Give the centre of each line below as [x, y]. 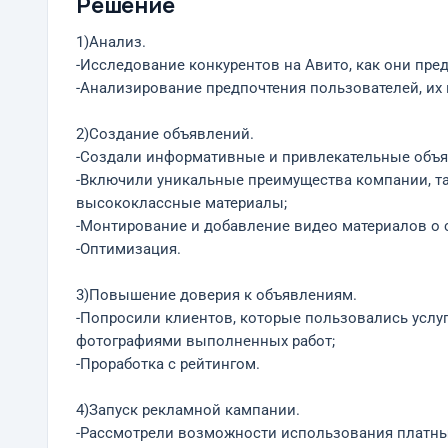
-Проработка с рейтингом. [168, 364]
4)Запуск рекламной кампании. [188, 410]
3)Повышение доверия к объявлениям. [216, 295]
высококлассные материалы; [181, 203]
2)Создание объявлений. [165, 134]
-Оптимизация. [128, 249]
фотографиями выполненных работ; [205, 341]
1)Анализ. [111, 42]
